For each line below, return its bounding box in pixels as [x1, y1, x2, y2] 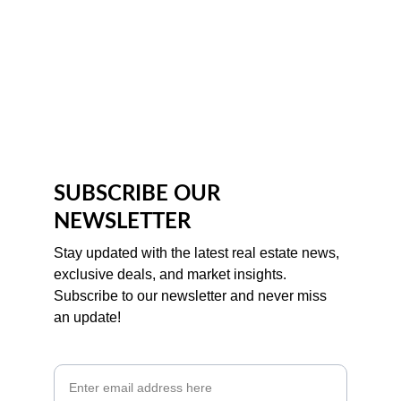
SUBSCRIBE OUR [54, 183, 226, 205]
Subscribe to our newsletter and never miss [54, 288, 330, 303]
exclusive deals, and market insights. [54, 267, 290, 282]
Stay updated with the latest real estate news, [54, 245, 343, 260]
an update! [54, 310, 121, 325]
